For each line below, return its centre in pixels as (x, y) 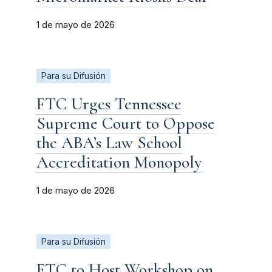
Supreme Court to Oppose (126, 123)
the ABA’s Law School (109, 142)
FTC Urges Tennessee (109, 104)
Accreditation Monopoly (119, 162)
